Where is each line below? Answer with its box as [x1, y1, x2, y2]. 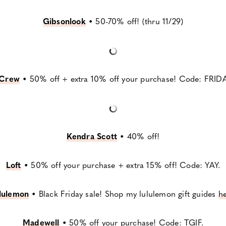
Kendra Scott [66, 130, 118, 142]
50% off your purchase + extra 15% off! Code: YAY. [28, 159, 220, 171]
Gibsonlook [42, 15, 86, 27]
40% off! [124, 130, 160, 142]
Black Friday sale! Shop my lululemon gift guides [38, 188, 218, 200]
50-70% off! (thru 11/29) [95, 15, 184, 27]
